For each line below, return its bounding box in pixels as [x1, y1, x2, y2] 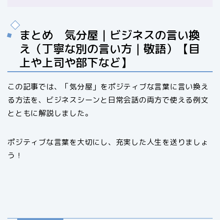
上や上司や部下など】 [19, 55, 132, 71]
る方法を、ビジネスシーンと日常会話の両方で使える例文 [7, 95, 209, 106]
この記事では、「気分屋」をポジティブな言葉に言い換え [7, 82, 209, 92]
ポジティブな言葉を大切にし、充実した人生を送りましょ [7, 137, 209, 148]
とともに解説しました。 [7, 108, 93, 119]
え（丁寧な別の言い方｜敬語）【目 [19, 41, 200, 57]
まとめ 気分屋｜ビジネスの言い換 [19, 27, 200, 43]
